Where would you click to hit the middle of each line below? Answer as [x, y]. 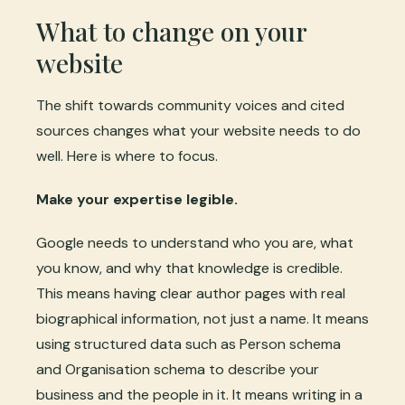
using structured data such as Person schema [188, 344]
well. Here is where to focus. [127, 156]
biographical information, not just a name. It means [202, 319]
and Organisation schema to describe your [178, 370]
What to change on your [171, 32]
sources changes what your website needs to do [198, 131]
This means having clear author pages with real [191, 294]
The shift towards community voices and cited [190, 106]
